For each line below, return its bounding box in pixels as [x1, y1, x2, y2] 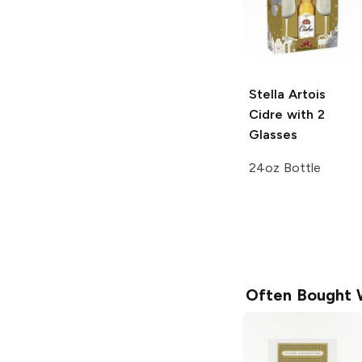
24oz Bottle [249, 160, 321, 176]
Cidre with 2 [249, 107, 325, 123]
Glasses [249, 127, 297, 143]
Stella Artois [249, 86, 326, 103]
